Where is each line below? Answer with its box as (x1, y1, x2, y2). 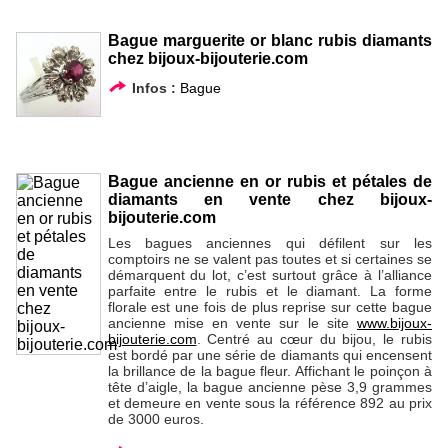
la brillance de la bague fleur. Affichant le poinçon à (107, 362, 432, 379)
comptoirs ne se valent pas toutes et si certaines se (107, 250, 432, 267)
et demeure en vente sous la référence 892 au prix (107, 394, 432, 411)
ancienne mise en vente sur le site (107, 314, 357, 331)
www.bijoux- (356, 314, 432, 331)
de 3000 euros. (107, 410, 204, 427)
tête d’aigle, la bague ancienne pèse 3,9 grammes (107, 378, 432, 395)
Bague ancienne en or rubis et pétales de (107, 172, 432, 190)
